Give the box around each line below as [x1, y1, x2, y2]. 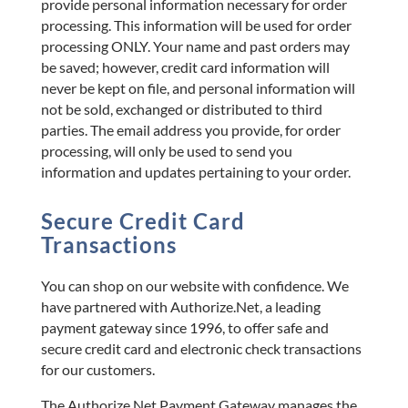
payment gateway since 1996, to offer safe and [40, 318, 329, 336]
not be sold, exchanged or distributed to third [40, 99, 322, 117]
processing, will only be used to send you [40, 141, 292, 159]
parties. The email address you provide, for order [40, 120, 341, 138]
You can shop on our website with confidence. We [40, 276, 349, 294]
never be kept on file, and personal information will [40, 78, 355, 97]
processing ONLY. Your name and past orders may [40, 36, 350, 55]
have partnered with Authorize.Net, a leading [40, 297, 321, 315]
